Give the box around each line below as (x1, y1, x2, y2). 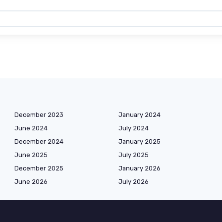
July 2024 (118, 124, 149, 132)
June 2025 (14, 151, 48, 159)
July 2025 (118, 151, 149, 159)
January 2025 (118, 138, 161, 146)
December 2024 (14, 138, 63, 146)
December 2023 (14, 111, 63, 119)
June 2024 (14, 124, 48, 132)
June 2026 (14, 178, 48, 186)
